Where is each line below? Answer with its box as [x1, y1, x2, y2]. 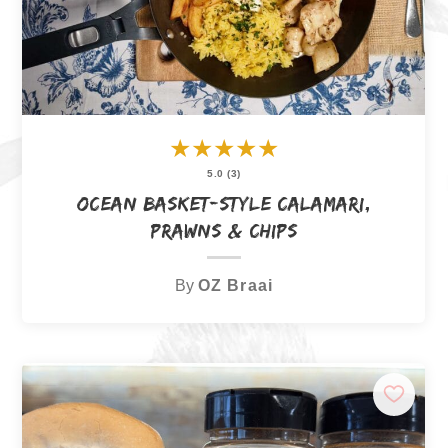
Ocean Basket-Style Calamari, [76, 191, 372, 214]
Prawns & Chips [150, 218, 298, 241]
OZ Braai [197, 276, 274, 295]
